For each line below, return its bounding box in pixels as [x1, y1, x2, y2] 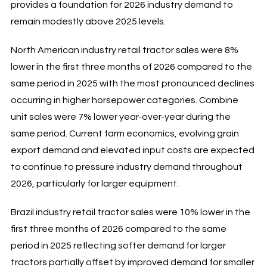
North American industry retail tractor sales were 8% [10, 45, 238, 55]
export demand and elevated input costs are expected [10, 145, 254, 155]
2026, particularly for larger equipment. [10, 178, 179, 188]
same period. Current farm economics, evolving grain [10, 128, 239, 138]
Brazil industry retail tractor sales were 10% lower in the [10, 207, 250, 217]
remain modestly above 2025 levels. [10, 16, 166, 26]
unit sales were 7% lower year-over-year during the [10, 111, 231, 122]
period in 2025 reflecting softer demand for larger [10, 240, 226, 250]
